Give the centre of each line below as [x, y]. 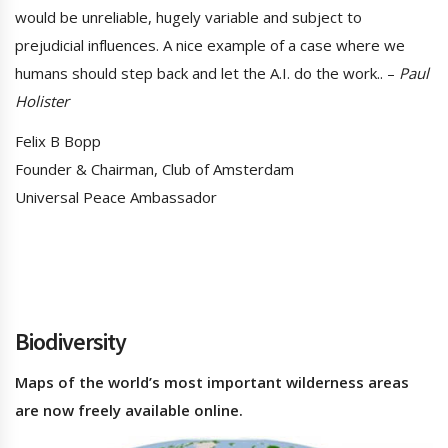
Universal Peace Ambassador [116, 197]
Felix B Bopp [58, 141]
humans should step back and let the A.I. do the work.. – [207, 73]
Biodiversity [70, 342]
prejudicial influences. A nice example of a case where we [210, 45]
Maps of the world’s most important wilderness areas [212, 382]
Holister [42, 101]
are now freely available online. [129, 410]
